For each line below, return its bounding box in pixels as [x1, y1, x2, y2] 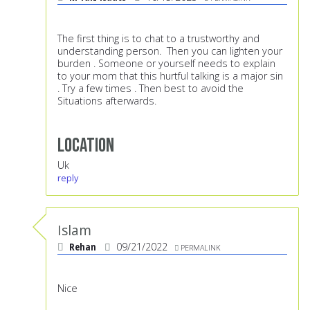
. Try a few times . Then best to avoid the [57, 82, 244, 95]
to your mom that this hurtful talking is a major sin [57, 69, 283, 83]
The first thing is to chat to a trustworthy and [57, 32, 259, 46]
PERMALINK [181, 242, 220, 253]
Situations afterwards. [57, 94, 159, 108]
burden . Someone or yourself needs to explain [57, 57, 275, 71]
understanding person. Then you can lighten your [57, 44, 282, 58]
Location [57, 134, 114, 158]
